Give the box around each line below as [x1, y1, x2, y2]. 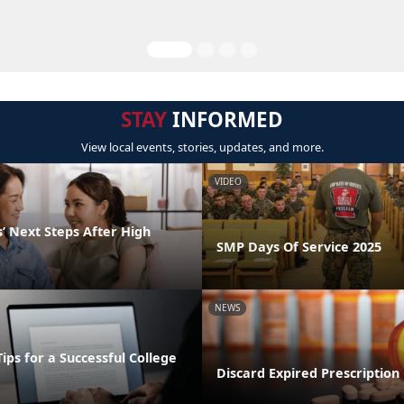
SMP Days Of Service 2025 [216, 237, 381, 255]
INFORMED [167, 106, 283, 133]
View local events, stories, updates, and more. [80, 139, 324, 155]
